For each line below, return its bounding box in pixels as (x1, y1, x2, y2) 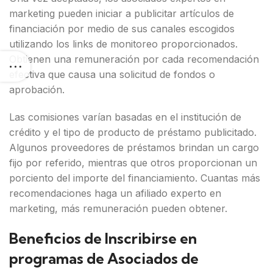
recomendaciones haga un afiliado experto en (9, 187, 221, 199)
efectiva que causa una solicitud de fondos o (9, 68, 215, 80)
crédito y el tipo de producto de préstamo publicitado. (9, 126, 257, 138)
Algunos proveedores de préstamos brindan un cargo (9, 141, 259, 154)
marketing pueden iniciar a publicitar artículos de (9, 7, 234, 19)
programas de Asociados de (9, 249, 199, 268)
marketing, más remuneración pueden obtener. (9, 202, 227, 214)
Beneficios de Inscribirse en (9, 229, 197, 247)
